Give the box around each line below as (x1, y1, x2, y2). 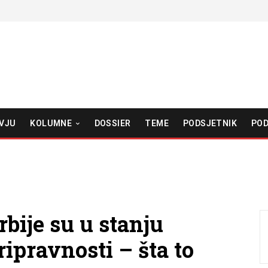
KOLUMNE (30, 118, 72, 128)
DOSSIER (94, 118, 131, 128)
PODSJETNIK (182, 118, 237, 128)
